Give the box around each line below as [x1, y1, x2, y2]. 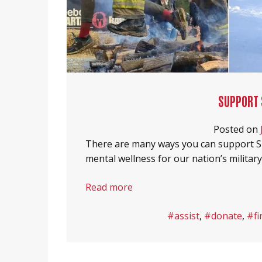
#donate [204, 209, 242, 223]
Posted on [213, 123, 260, 136]
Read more [85, 181, 133, 194]
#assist [167, 209, 199, 223]
